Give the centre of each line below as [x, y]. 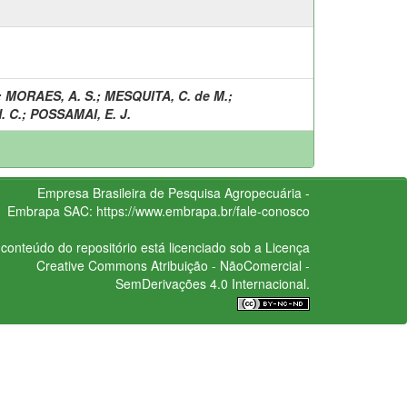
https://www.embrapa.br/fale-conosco [203, 210]
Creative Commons [91, 265]
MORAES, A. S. [51, 95]
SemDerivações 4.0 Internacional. [212, 283]
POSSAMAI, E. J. [80, 113]
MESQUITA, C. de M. [166, 95]
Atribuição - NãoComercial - [228, 265]
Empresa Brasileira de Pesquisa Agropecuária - [173, 192]
